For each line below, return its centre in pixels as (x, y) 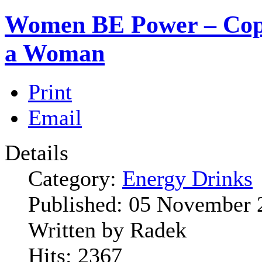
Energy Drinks (187, 179)
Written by (79, 230)
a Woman (55, 53)
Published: (78, 204)
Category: (75, 179)
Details (37, 153)
